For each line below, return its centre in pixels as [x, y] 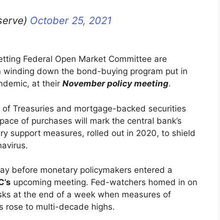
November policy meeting [115, 84]
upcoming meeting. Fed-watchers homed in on [104, 182]
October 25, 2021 [71, 21]
